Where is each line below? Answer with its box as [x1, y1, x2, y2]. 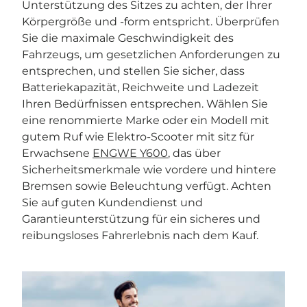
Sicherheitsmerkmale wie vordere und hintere [22, 162, 276, 176]
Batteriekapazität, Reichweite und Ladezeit [22, 80, 259, 94]
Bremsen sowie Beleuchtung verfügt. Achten [22, 179, 271, 193]
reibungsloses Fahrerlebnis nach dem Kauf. [22, 228, 258, 242]
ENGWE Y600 [93, 146, 168, 160]
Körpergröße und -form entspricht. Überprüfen [22, 14, 280, 28]
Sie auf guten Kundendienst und [22, 195, 203, 209]
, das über [168, 146, 221, 160]
